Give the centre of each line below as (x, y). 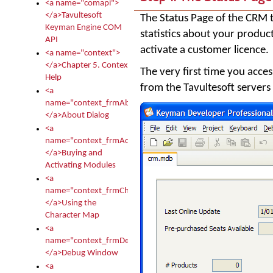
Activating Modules (80, 165)
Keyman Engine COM (83, 28)
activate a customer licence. (204, 50)
